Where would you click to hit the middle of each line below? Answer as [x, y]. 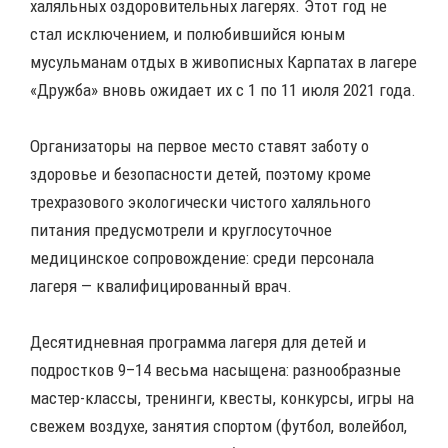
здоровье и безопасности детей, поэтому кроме [200, 173]
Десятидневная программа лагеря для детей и [198, 341]
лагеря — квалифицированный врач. [163, 285]
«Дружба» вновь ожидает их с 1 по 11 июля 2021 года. [223, 89]
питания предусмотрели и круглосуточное [181, 229]
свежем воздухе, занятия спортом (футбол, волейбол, [218, 425]
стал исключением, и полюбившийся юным [187, 33]
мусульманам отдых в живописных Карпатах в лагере [223, 61]
